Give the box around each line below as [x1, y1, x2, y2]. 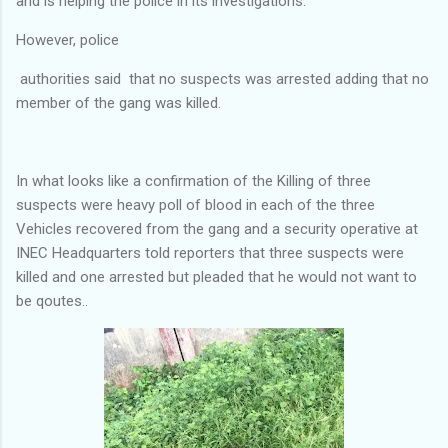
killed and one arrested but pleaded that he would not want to [16, 267, 417, 286]
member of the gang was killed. [16, 93, 221, 112]
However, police [16, 30, 119, 49]
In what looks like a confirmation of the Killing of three [16, 171, 371, 190]
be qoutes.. [16, 291, 88, 310]
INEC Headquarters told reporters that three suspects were [16, 243, 404, 262]
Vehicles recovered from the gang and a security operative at [16, 219, 418, 238]
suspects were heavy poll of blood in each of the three [16, 195, 375, 214]
